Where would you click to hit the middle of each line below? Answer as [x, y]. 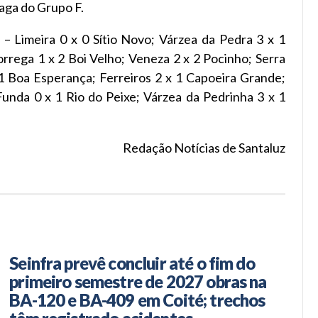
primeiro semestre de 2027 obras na [138, 281]
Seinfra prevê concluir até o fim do [132, 263]
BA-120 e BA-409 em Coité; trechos [137, 300]
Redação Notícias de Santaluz [204, 147]
